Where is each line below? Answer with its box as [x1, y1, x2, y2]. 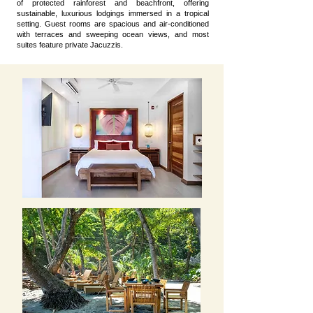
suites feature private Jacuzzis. [17, 41, 123, 49]
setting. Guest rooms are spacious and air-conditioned [17, 20, 209, 28]
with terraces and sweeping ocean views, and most [17, 30, 209, 38]
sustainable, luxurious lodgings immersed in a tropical [17, 9, 209, 17]
